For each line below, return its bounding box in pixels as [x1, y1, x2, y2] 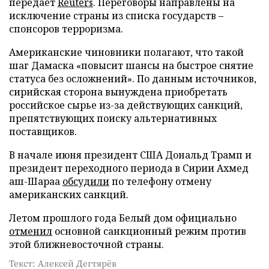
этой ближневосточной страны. [9, 238, 164, 251]
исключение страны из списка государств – [9, 9, 223, 22]
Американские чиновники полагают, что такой [9, 46, 244, 59]
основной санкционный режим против [52, 225, 246, 238]
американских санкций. [9, 188, 128, 201]
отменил [9, 225, 52, 238]
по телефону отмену [109, 175, 211, 188]
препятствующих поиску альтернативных [9, 112, 217, 125]
